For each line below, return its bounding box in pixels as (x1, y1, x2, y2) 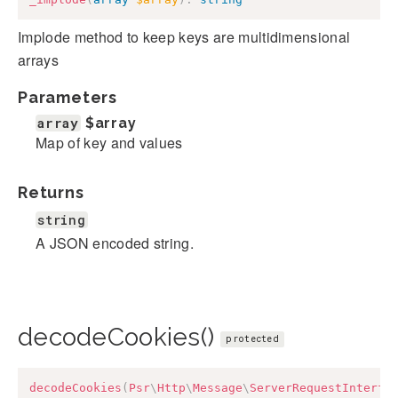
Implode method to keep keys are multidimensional (18, 26, 351, 47)
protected (226, 332, 280, 345)
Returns (18, 182, 84, 202)
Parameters (18, 87, 117, 107)
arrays (18, 49, 59, 70)
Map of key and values (36, 131, 183, 153)
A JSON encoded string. (36, 232, 195, 253)
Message (193, 380, 243, 394)
